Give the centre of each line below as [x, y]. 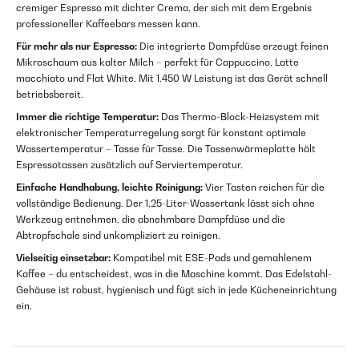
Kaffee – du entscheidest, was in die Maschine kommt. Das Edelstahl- [174, 274]
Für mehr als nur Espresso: [77, 46]
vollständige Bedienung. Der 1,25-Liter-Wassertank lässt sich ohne [165, 203]
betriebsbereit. [50, 94]
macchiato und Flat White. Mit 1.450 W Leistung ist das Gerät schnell [172, 78]
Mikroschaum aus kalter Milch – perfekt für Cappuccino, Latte [157, 62]
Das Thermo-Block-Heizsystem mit [239, 117]
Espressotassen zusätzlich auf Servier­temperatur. [129, 165]
